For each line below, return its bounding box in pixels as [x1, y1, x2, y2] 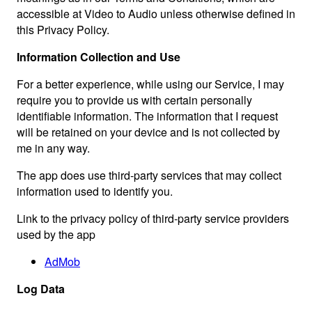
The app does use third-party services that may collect [17, 167, 281, 183]
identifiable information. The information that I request [17, 108, 278, 124]
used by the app [17, 226, 95, 242]
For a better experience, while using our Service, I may [17, 76, 284, 92]
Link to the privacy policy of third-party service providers [17, 210, 289, 226]
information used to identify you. [17, 183, 173, 199]
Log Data [17, 281, 65, 297]
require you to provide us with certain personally [17, 92, 252, 108]
